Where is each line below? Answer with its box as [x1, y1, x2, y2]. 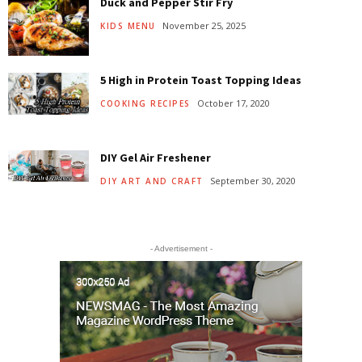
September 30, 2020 [209, 174, 296, 187]
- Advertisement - [149, 244, 213, 254]
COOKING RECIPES [100, 98, 191, 110]
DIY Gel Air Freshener [100, 150, 211, 166]
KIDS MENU [100, 20, 156, 32]
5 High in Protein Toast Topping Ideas [100, 73, 301, 88]
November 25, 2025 [162, 19, 246, 32]
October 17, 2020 [196, 96, 270, 109]
